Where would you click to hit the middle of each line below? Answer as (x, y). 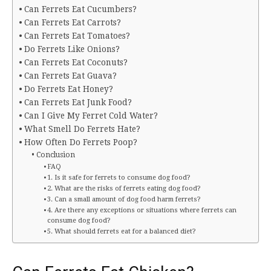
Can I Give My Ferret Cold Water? (91, 116)
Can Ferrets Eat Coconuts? (76, 63)
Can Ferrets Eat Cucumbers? (80, 9)
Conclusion (55, 155)
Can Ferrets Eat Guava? (71, 76)
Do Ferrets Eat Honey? (68, 89)
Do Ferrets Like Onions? (72, 49)
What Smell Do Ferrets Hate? (82, 129)
